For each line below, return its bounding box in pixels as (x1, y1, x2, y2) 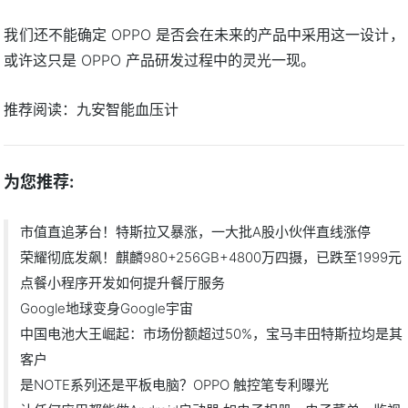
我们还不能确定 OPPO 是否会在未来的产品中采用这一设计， (4, 25, 404, 45)
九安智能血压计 (76, 100, 179, 119)
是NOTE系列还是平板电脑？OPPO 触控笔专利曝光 (20, 376, 330, 394)
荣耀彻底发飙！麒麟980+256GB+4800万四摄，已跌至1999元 (20, 249, 403, 267)
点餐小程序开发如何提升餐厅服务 (20, 274, 226, 292)
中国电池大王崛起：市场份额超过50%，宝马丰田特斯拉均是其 (20, 325, 403, 343)
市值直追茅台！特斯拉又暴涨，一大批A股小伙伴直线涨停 (20, 223, 372, 241)
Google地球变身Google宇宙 (20, 300, 194, 318)
